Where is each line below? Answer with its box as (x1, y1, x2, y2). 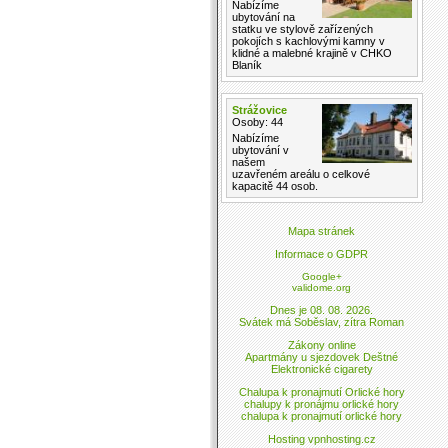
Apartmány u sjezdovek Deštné (245, 350, 398, 363)
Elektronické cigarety (270, 362, 373, 375)
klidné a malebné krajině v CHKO (231, 46, 392, 59)
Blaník (231, 58, 262, 71)
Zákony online (287, 338, 356, 351)
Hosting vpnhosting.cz (267, 432, 376, 445)
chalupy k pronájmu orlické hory (244, 397, 399, 410)
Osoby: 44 (231, 115, 283, 128)
